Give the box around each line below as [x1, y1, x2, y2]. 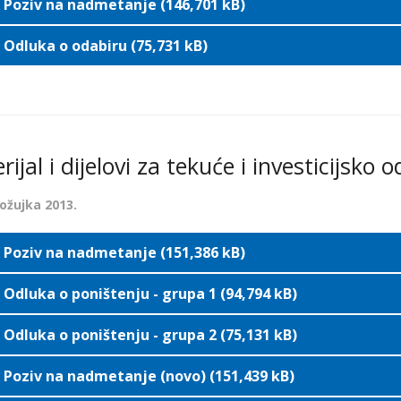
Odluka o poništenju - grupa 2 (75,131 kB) [3, 325, 297, 345]
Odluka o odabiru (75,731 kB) [3, 36, 208, 55]
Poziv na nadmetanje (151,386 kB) [3, 243, 245, 262]
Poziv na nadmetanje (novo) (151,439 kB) [3, 366, 294, 386]
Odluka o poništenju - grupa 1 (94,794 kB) [3, 284, 297, 303]
